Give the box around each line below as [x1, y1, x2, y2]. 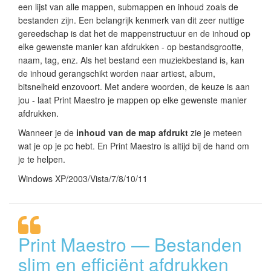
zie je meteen [188, 126, 242, 139]
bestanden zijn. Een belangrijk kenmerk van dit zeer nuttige [18, 13, 244, 26]
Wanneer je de [18, 126, 76, 139]
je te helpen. [18, 152, 65, 165]
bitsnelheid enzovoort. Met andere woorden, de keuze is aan [18, 80, 250, 93]
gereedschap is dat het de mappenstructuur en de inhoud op [18, 27, 250, 39]
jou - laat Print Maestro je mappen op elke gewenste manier [18, 93, 247, 106]
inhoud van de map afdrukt [76, 126, 188, 139]
